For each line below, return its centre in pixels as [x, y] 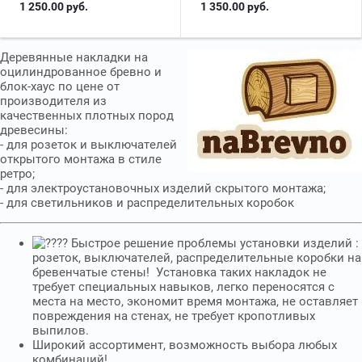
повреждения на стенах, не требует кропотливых [174, 316]
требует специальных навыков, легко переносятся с [183, 287]
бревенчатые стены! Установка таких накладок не [179, 272]
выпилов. [61, 330]
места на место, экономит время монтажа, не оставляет [195, 301]
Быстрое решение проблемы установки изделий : [213, 243]
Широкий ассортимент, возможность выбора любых [185, 345]
